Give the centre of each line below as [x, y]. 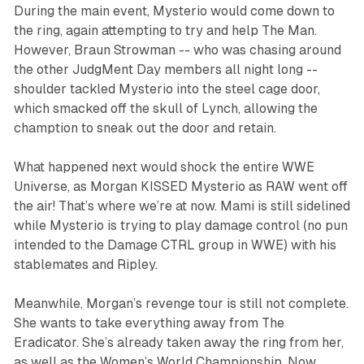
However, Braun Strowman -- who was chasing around [177, 50]
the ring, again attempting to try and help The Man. [165, 31]
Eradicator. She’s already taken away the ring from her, [178, 343]
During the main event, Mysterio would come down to [174, 11]
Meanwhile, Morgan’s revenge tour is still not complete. [181, 304]
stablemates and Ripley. [87, 265]
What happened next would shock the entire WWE [164, 167]
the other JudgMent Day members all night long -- [165, 70]
